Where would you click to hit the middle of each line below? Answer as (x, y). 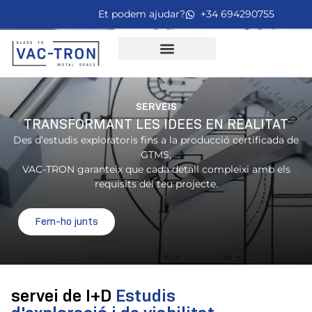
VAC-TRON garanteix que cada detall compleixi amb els (156, 169)
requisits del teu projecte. (156, 184)
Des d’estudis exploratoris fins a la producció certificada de (156, 140)
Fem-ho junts (67, 222)
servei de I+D (63, 296)
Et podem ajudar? (141, 14)
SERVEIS (156, 107)
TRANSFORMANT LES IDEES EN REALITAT (156, 124)
